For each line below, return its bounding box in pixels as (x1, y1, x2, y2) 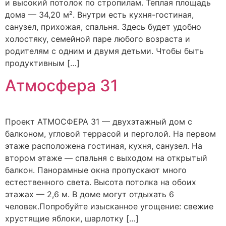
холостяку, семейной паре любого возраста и (5, 33, 190, 44)
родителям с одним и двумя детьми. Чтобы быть (5, 45, 204, 56)
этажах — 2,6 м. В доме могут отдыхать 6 (5, 189, 174, 200)
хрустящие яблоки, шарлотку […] (5, 213, 139, 224)
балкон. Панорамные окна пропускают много (5, 165, 187, 176)
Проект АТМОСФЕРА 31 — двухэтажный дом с (5, 117, 192, 127)
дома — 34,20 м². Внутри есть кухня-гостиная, (5, 9, 194, 20)
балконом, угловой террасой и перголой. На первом (5, 129, 216, 139)
